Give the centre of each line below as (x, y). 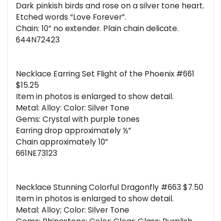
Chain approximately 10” (62, 142)
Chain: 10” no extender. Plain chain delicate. (97, 29)
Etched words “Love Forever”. (71, 17)
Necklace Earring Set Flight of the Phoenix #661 (105, 74)
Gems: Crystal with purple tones (78, 119)
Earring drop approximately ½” (74, 131)
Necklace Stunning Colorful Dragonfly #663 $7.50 (110, 187)
